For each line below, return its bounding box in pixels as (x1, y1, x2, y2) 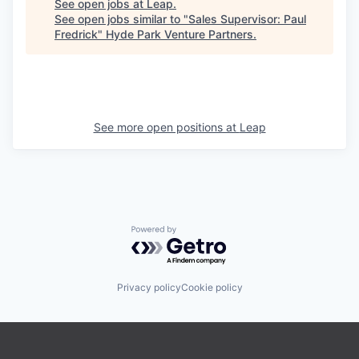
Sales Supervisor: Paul (188, 12, 306, 26)
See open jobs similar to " (54, 12, 188, 26)
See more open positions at (93, 120, 240, 134)
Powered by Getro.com (131, 225, 272, 241)
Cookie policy (180, 280, 243, 293)
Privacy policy (116, 280, 181, 293)
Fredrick (54, 27, 98, 41)
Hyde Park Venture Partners (106, 27, 253, 41)
